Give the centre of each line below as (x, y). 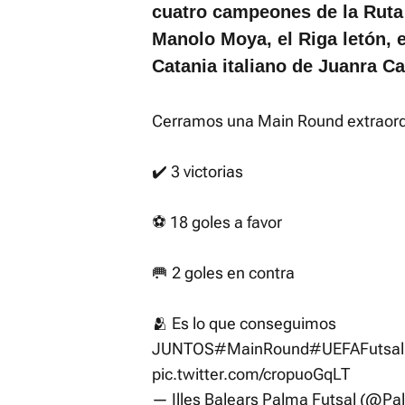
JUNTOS (183, 348)
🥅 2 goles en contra (223, 273)
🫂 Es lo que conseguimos (244, 323)
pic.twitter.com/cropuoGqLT (251, 374)
